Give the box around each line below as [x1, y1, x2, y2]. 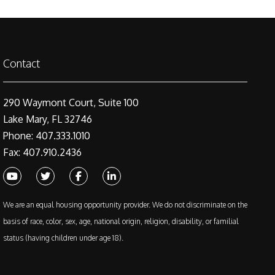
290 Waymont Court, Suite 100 [3, 96, 139, 109]
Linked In [103, 169, 142, 181]
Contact [3, 56, 40, 70]
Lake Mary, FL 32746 [3, 113, 92, 125]
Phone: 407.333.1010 [3, 130, 90, 142]
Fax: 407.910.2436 [3, 146, 82, 158]
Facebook [69, 169, 113, 181]
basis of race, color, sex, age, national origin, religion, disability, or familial [3, 217, 239, 226]
